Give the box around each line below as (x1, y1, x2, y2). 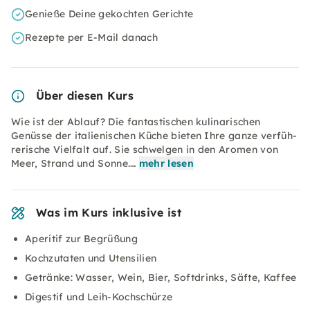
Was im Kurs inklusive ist (36, 206, 181, 219)
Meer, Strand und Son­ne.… (11, 157, 136, 170)
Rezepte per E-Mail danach (25, 31, 158, 44)
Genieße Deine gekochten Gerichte (25, 8, 194, 20)
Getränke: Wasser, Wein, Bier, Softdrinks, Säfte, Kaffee (25, 271, 297, 284)
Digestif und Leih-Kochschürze (25, 291, 173, 303)
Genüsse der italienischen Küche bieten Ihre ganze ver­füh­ (11, 129, 297, 142)
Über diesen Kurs (36, 89, 134, 102)
